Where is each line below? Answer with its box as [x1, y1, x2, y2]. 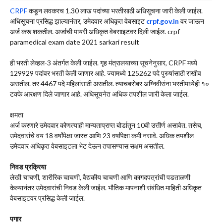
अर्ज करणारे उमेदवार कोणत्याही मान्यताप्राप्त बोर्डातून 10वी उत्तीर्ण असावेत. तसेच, [10, 121, 203, 130]
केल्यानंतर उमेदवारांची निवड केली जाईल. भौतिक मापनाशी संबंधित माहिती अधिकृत [10, 183, 202, 192]
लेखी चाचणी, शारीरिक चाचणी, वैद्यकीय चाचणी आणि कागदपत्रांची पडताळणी [10, 173, 190, 182]
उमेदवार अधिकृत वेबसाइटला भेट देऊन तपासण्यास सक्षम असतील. [10, 142, 165, 151]
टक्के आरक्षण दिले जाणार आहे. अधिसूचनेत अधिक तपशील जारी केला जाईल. [10, 90, 189, 99]
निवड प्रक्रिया [10, 163, 46, 171]
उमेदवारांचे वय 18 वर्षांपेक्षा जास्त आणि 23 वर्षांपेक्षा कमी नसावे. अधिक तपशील [10, 131, 194, 140]
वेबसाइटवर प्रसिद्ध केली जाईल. [10, 194, 85, 203]
